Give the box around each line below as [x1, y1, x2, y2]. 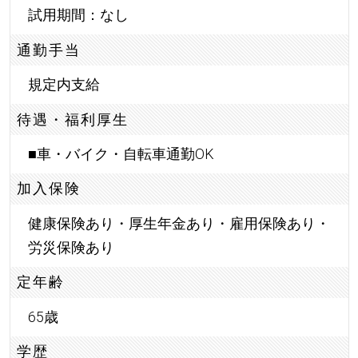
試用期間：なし [27, 6, 129, 24]
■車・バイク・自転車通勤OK [27, 145, 214, 163]
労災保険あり [27, 238, 114, 256]
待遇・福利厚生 [17, 110, 129, 128]
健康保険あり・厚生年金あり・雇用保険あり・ [27, 214, 330, 232]
